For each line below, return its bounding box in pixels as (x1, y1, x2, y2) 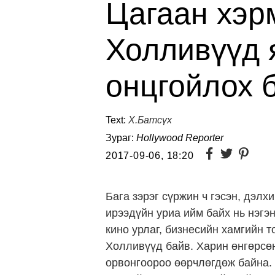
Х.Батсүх (128, 115, 172, 125)
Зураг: (106, 133, 136, 143)
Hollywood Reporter (136, 133, 223, 143)
